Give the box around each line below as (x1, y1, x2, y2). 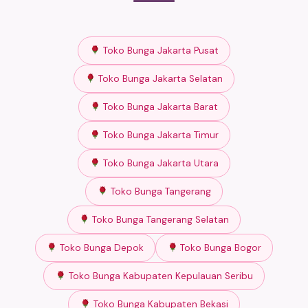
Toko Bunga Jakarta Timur (100, 129, 219, 142)
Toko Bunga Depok (57, 242, 144, 254)
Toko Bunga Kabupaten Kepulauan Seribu (65, 270, 253, 283)
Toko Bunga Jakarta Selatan (96, 73, 223, 85)
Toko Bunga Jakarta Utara (100, 157, 219, 170)
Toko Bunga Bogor (177, 242, 262, 254)
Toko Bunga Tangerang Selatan (89, 214, 230, 226)
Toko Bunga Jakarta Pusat (100, 45, 219, 57)
